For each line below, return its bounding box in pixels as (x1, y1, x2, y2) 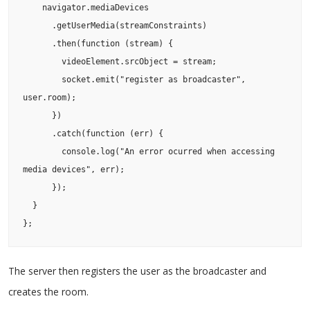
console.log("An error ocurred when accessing (23, 146, 62, 156)
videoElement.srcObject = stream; (23, 56, 62, 66)
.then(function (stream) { (23, 38, 52, 48)
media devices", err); (23, 164, 125, 174)
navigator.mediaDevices (23, 2, 42, 12)
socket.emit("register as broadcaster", (23, 74, 62, 84)
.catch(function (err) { (23, 128, 52, 138)
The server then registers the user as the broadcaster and (8, 264, 266, 277)
